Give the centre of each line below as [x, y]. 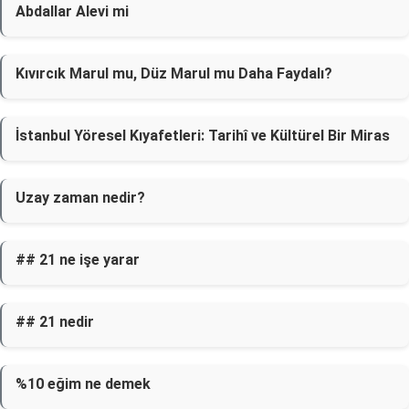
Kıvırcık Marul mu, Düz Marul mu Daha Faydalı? [174, 73]
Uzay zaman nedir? [80, 198]
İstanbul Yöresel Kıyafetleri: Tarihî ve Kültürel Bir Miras [203, 136]
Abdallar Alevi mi [72, 11]
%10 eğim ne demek [83, 384]
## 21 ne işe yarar [78, 260]
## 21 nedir [55, 322]
